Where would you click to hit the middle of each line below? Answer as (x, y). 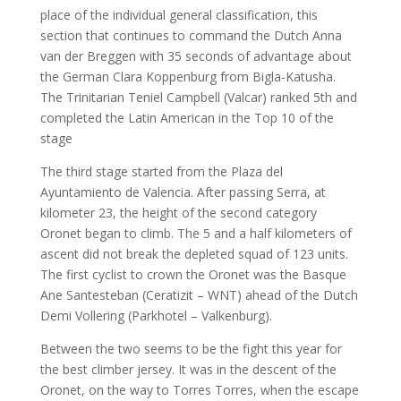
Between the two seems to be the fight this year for (191, 349)
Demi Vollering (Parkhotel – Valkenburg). (156, 316)
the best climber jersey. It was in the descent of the (188, 369)
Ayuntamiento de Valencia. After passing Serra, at (183, 192)
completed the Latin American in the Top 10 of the (187, 118)
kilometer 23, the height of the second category (178, 213)
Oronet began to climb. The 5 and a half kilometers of (196, 233)
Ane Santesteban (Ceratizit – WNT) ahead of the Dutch (199, 295)
